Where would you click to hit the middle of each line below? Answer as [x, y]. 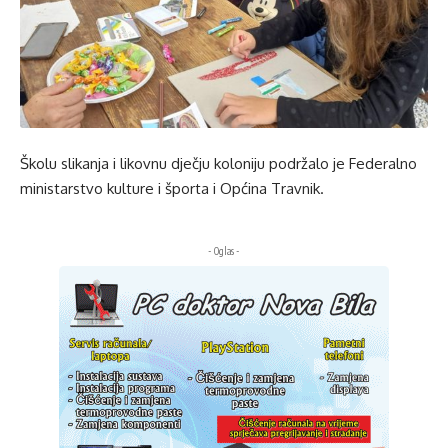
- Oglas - [224, 250]
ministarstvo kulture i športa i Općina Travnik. [172, 188]
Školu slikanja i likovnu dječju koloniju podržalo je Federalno [218, 163]
